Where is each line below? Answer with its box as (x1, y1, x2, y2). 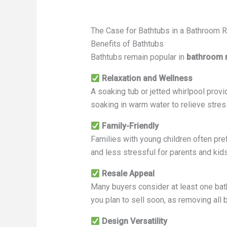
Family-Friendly (101, 121, 159, 131)
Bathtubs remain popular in (90, 52, 186, 62)
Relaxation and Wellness (101, 73, 193, 84)
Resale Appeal (101, 169, 155, 179)
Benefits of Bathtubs (90, 39, 164, 49)
